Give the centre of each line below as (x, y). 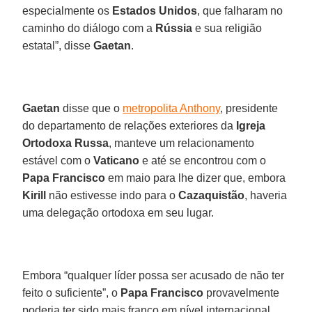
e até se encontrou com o (203, 160)
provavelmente (242, 292)
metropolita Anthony (172, 108)
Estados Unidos (155, 10)
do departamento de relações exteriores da (130, 125)
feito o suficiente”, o (72, 292)
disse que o (92, 108)
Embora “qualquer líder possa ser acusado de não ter (154, 275)
